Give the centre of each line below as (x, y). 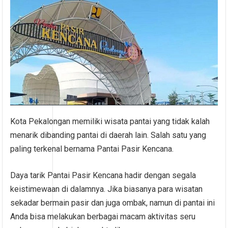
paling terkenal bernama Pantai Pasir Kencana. (92, 149)
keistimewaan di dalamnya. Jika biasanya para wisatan (107, 189)
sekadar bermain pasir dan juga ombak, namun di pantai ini (113, 203)
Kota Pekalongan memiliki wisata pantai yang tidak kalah (110, 122)
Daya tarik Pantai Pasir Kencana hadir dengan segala (103, 176)
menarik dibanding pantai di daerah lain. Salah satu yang (108, 135)
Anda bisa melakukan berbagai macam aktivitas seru (103, 217)
